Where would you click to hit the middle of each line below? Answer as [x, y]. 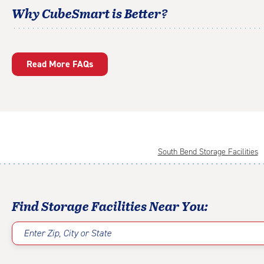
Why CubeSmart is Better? [90, 13]
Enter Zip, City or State [67, 233]
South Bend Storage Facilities [208, 152]
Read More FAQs [60, 64]
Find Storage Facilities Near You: [110, 206]
